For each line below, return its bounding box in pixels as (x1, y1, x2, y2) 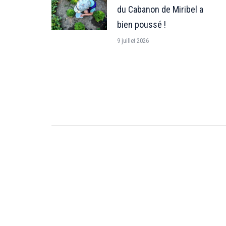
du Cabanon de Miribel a (117, 4, 203, 15)
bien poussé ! (117, 19, 166, 30)
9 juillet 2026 (117, 37, 149, 44)
